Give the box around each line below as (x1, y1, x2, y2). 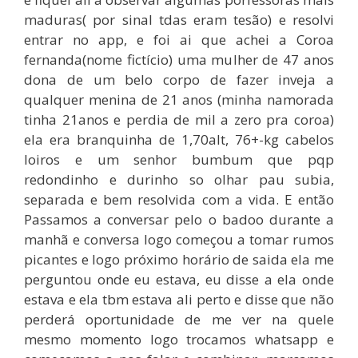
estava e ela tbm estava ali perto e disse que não (24, 289, 334, 308)
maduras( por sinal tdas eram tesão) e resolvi (24, 10, 334, 29)
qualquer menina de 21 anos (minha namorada (24, 89, 334, 109)
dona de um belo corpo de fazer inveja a (24, 70, 334, 89)
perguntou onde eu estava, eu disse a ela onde (24, 269, 334, 288)
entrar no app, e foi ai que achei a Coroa (24, 30, 334, 49)
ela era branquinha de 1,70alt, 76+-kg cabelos (24, 129, 334, 149)
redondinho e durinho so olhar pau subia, (24, 169, 334, 189)
